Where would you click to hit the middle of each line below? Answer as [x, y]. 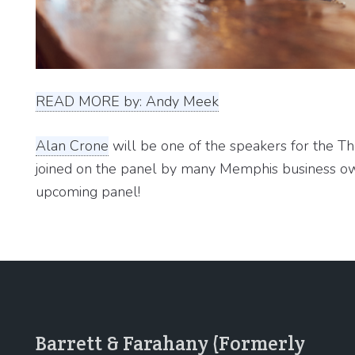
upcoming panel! [88, 192]
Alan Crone [72, 146]
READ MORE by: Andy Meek [127, 102]
